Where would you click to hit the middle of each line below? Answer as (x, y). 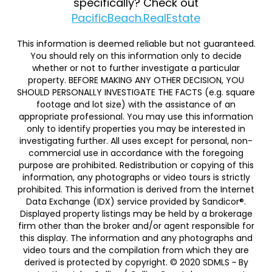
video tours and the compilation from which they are (136, 250)
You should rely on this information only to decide (136, 56)
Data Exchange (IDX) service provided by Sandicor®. (136, 201)
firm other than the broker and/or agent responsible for (136, 226)
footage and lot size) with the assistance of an (136, 104)
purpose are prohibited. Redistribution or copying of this (136, 165)
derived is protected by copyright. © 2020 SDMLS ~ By (136, 262)
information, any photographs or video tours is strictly (136, 177)
